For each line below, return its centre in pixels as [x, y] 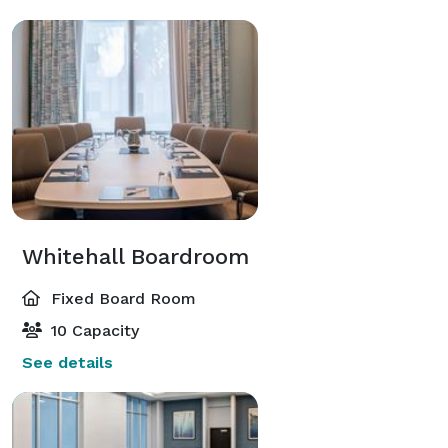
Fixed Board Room [121, 298]
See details [67, 362]
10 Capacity [92, 330]
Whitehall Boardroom [135, 256]
